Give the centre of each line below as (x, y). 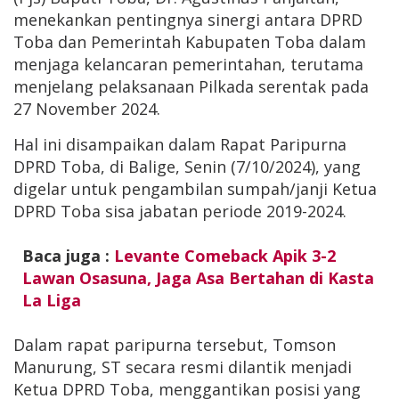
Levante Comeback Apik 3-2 (225, 256)
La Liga (52, 300)
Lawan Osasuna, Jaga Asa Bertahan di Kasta (198, 278)
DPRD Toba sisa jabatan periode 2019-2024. (180, 211)
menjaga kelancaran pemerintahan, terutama (188, 64)
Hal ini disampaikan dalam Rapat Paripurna (180, 144)
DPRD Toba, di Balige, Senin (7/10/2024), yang (187, 167)
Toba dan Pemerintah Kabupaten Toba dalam (190, 42)
